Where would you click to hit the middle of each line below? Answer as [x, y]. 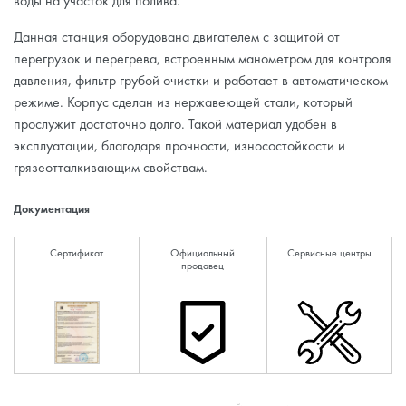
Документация [52, 209]
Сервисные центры [329, 253]
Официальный [203, 253]
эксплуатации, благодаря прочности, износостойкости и [179, 146]
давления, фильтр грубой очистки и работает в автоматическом [201, 81]
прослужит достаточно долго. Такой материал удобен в [175, 124]
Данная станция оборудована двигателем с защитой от [177, 37]
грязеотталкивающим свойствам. [111, 168]
